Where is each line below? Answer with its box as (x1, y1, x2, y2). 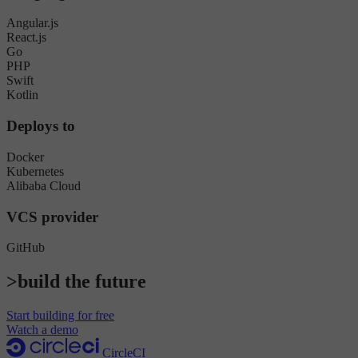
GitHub (6, 241, 45, 255)
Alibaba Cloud (6, 178, 81, 193)
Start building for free (6, 308, 114, 323)
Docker (6, 149, 44, 164)
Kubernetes (6, 164, 64, 178)
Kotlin (6, 88, 38, 102)
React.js (6, 30, 46, 45)
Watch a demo (6, 323, 78, 337)
